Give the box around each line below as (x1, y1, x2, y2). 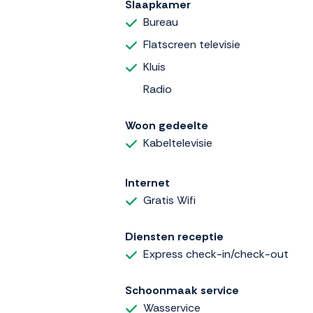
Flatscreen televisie (143, 36, 240, 52)
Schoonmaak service (125, 283, 239, 298)
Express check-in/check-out (143, 247, 289, 262)
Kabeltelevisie (143, 135, 212, 150)
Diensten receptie (125, 229, 224, 245)
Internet (125, 175, 170, 191)
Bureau (143, 14, 178, 29)
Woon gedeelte (125, 117, 208, 133)
